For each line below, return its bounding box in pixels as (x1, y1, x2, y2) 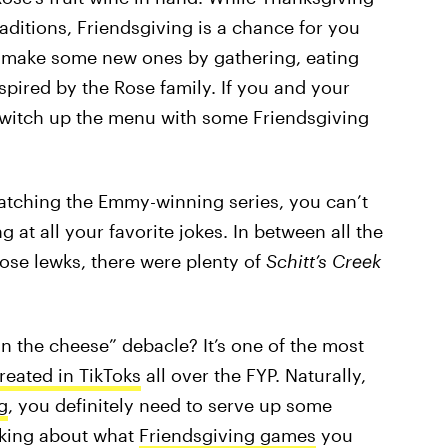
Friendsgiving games (138, 424, 316, 446)
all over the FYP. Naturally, (140, 364, 366, 386)
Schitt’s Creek (265, 250, 381, 272)
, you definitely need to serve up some (7, 394, 332, 416)
